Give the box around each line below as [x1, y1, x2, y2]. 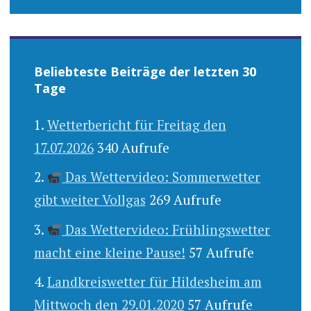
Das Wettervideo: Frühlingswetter [62, 220, 271, 238]
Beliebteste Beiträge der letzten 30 [33, 62, 256, 80]
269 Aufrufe [149, 191, 221, 209]
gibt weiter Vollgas [33, 191, 146, 209]
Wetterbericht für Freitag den [47, 115, 226, 133]
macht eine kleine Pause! [33, 243, 185, 261]
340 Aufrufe [96, 138, 169, 156]
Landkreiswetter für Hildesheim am [47, 273, 262, 291]
